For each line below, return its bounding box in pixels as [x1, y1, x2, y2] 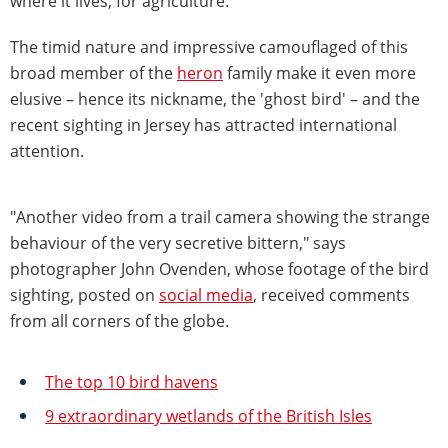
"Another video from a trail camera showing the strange [10, 205, 430, 228]
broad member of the [10, 61, 177, 84]
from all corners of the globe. [10, 309, 229, 332]
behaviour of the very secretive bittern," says [10, 231, 346, 254]
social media [159, 283, 253, 306]
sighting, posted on [10, 283, 159, 306]
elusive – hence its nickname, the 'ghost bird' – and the [10, 87, 420, 110]
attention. [10, 139, 84, 162]
